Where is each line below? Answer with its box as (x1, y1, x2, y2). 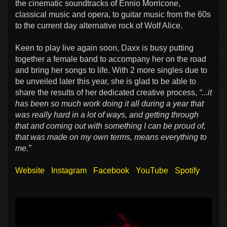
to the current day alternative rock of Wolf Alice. (15, 21, 182, 30)
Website (15, 166, 45, 175)
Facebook (93, 166, 129, 175)
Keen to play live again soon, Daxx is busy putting (15, 43, 194, 52)
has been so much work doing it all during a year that (15, 99, 204, 108)
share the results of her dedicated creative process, (15, 88, 197, 97)
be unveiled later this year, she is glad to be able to (15, 77, 196, 86)
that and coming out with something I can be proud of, (15, 121, 206, 130)
